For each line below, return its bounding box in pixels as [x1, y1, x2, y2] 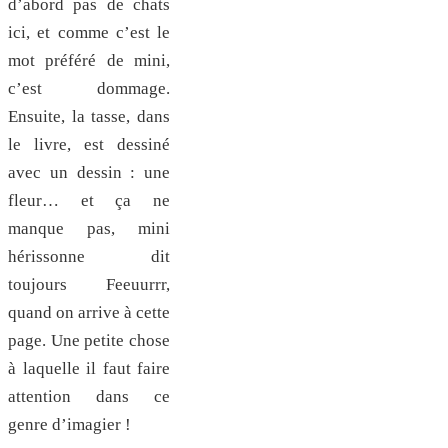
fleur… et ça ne [8, 190, 170, 210]
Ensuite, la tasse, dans [8, 106, 170, 126]
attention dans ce [8, 386, 170, 406]
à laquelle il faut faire [8, 358, 170, 378]
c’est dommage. [8, 78, 170, 98]
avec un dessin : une [8, 162, 170, 182]
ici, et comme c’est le [8, 22, 170, 42]
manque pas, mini [8, 218, 170, 238]
